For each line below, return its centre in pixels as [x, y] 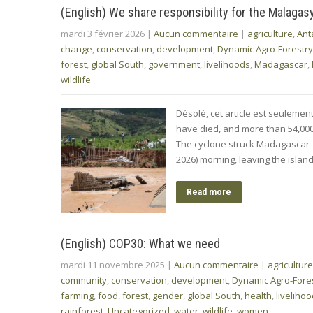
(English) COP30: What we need [140, 243]
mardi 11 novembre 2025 [113, 264]
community [84, 280]
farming [77, 295]
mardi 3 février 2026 [103, 33]
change [77, 49]
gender [168, 295]
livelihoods [227, 64]
